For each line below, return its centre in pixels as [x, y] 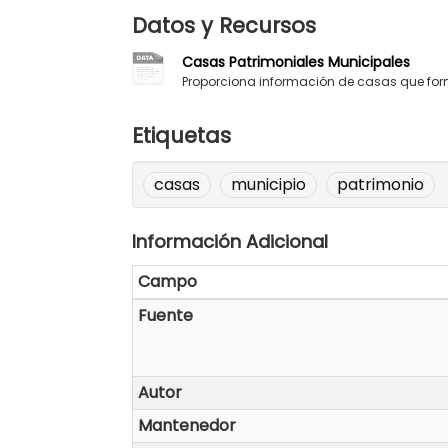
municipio [268, 184]
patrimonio [380, 184]
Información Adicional [230, 241]
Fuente [165, 315]
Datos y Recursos [224, 25]
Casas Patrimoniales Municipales [296, 61]
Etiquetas [181, 135]
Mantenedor [187, 425]
